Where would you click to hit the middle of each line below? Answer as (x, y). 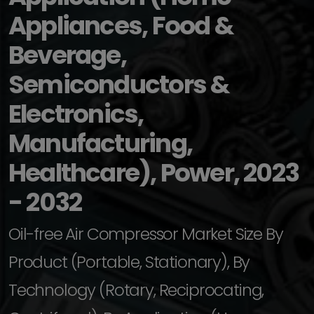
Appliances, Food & (121, 26)
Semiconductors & (119, 84)
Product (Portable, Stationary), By (129, 262)
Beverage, (67, 55)
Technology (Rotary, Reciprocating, (136, 290)
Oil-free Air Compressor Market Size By (146, 234)
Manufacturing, (100, 143)
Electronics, (76, 114)
